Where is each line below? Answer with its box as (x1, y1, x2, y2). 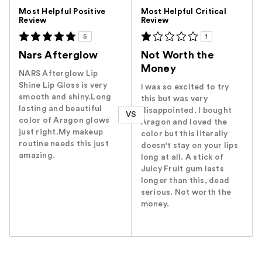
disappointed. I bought (140, 106, 232, 115)
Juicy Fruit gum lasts (140, 165, 224, 174)
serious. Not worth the (140, 188, 232, 197)
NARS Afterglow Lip (19, 70, 98, 78)
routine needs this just (19, 140, 109, 149)
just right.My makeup (19, 128, 103, 137)
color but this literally (140, 130, 228, 139)
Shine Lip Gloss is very (19, 81, 107, 90)
